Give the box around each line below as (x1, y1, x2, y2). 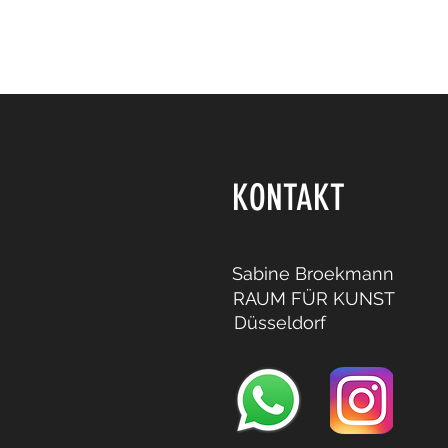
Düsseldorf (234, 312, 336, 333)
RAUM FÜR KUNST (233, 288, 395, 309)
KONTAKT (232, 176, 345, 219)
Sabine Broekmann (232, 263, 394, 284)
